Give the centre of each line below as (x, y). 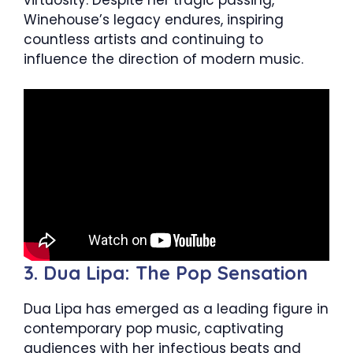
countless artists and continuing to (143, 39)
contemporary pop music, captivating (154, 328)
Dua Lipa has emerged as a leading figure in (176, 308)
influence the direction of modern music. (163, 59)
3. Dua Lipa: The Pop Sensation (166, 272)
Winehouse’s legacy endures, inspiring (154, 19)
